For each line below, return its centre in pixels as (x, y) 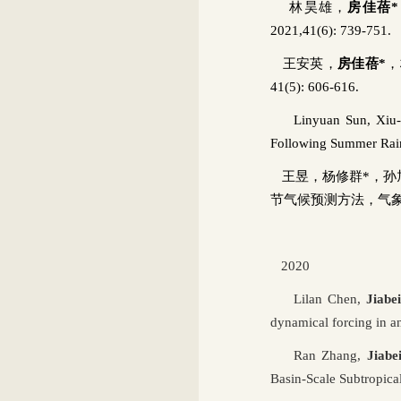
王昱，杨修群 (316, 176)
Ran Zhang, (319, 355)
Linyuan (305, 119)
